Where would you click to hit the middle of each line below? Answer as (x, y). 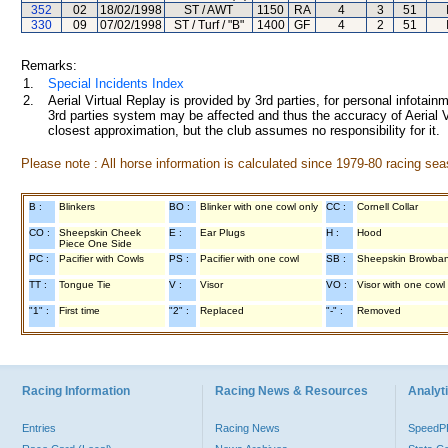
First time (79, 310)
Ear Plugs (222, 232)
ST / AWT (208, 10)
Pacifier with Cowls (101, 258)
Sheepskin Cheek (100, 232)
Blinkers (77, 206)
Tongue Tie (85, 284)
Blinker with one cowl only (259, 206)
